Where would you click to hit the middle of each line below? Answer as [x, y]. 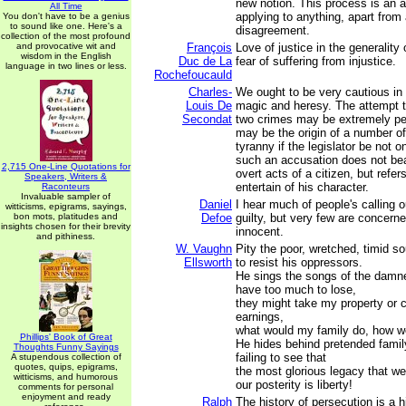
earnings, [260, 317]
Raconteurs [66, 186]
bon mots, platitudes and [66, 216]
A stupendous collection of [66, 357]
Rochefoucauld [193, 75]
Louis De [209, 106]
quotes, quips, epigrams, [66, 367]
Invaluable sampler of [66, 196]
